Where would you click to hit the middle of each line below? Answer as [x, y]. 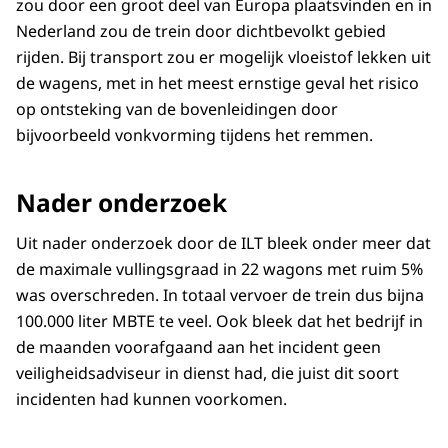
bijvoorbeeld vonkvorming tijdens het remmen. [194, 135]
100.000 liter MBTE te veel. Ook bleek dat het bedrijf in [219, 320]
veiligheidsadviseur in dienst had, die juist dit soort [207, 372]
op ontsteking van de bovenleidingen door [177, 109]
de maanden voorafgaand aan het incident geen [198, 346]
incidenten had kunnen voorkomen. [151, 398]
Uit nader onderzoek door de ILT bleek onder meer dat [223, 242]
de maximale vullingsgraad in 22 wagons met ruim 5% [219, 268]
